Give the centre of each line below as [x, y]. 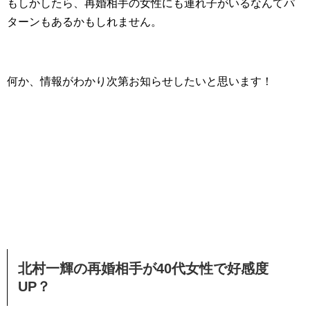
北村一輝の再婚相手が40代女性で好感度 [143, 269]
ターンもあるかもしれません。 [84, 22]
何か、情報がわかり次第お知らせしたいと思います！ [140, 82]
